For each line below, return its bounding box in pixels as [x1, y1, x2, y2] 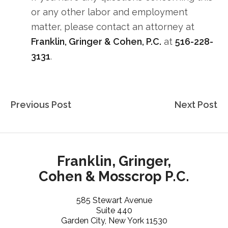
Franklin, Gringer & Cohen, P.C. [31, 36, 162, 47]
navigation [5, 109, 67, 125]
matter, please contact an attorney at [31, 21, 195, 32]
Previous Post [11, 99, 72, 110]
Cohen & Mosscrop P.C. [39, 168, 189, 184]
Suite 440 [96, 206, 132, 216]
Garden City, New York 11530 [61, 216, 167, 226]
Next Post [174, 99, 217, 110]
